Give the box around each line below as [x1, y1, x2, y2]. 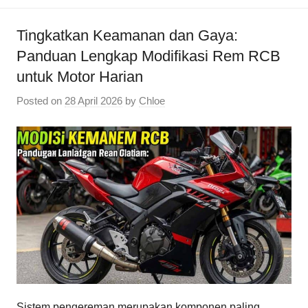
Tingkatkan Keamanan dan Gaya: [16, 26, 238, 44]
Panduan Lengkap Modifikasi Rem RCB [16, 47, 280, 65]
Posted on [16, 95, 65, 107]
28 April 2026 [65, 95, 122, 107]
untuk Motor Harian [16, 67, 143, 85]
